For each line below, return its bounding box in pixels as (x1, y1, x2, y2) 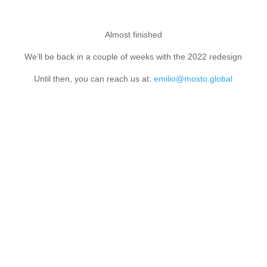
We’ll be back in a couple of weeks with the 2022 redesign (24, 51, 243, 61)
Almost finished (104, 29, 162, 39)
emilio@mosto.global (154, 73, 233, 83)
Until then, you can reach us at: (34, 73, 154, 83)
